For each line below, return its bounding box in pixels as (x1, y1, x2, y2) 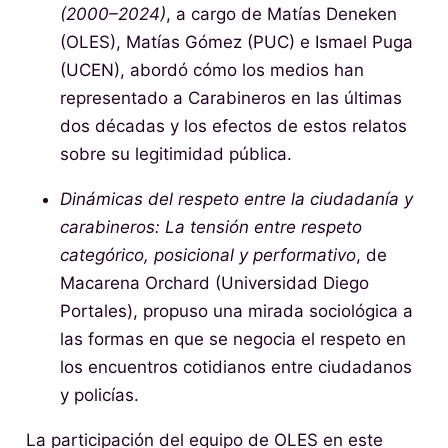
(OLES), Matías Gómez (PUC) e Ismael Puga (59, 32, 413, 53)
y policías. (59, 385, 139, 406)
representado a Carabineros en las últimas (59, 88, 402, 109)
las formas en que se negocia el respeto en (59, 329, 406, 350)
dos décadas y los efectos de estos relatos (59, 116, 407, 137)
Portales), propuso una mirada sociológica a (59, 301, 413, 322)
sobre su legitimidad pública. (59, 144, 292, 165)
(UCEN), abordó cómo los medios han (59, 60, 364, 81)
